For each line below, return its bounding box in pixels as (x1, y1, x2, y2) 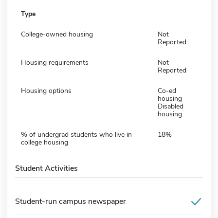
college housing (21, 137, 68, 147)
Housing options (21, 86, 72, 95)
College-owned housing (21, 29, 93, 39)
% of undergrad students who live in (21, 129, 132, 139)
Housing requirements (21, 57, 89, 67)
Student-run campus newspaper (15, 196, 126, 207)
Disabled (158, 101, 183, 111)
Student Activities (15, 163, 78, 174)
